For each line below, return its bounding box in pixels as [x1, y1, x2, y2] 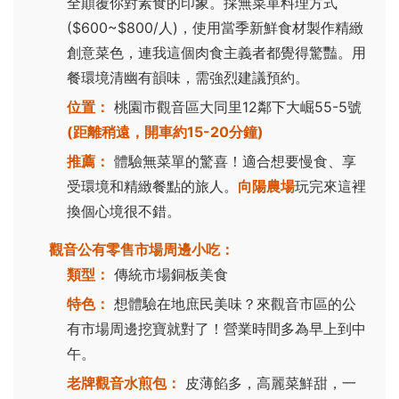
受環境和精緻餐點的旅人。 [67, 176, 238, 195]
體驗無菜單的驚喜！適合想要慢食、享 [110, 151, 356, 170]
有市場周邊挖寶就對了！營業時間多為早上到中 [67, 319, 366, 338]
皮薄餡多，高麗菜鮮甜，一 [181, 373, 356, 392]
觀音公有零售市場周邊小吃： [49, 240, 234, 258]
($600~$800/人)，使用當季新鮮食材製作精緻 [67, 18, 363, 37]
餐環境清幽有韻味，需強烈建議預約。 [67, 68, 309, 86]
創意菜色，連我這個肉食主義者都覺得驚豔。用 [67, 43, 366, 61]
